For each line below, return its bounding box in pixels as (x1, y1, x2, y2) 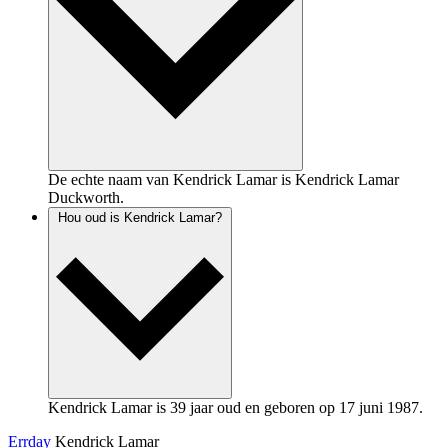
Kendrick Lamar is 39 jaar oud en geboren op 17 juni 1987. (48, 398, 423, 416)
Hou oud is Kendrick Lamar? (58, 209, 222, 225)
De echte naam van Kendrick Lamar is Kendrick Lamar (48, 170, 399, 188)
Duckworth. (48, 188, 124, 206)
